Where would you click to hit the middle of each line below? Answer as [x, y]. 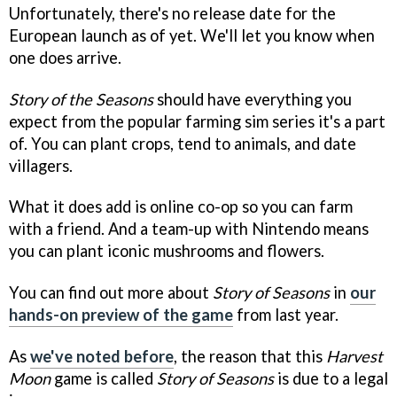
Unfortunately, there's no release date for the [172, 13]
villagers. [41, 165]
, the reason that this [250, 357]
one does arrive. [65, 57]
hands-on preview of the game [121, 315]
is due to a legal [331, 379]
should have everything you [253, 99]
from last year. [286, 315]
